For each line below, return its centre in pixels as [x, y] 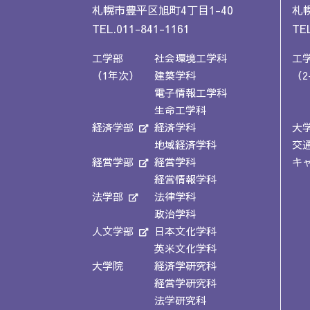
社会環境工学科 [191, 58]
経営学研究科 [185, 283]
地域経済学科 [185, 145]
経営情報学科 [185, 179]
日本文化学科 [185, 231]
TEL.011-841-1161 [141, 29]
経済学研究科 [185, 266]
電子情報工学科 [191, 93]
